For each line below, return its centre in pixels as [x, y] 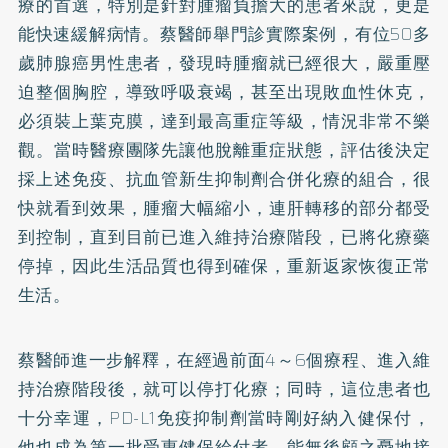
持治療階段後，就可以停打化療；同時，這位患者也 [224, 388]
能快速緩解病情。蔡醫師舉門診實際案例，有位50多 [224, 33]
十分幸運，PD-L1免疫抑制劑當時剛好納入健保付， [224, 417]
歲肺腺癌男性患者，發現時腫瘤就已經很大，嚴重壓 [224, 62]
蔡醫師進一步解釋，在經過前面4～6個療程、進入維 [224, 359]
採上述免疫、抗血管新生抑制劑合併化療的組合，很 [224, 178]
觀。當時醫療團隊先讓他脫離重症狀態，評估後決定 [224, 149]
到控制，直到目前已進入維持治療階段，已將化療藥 [224, 236]
